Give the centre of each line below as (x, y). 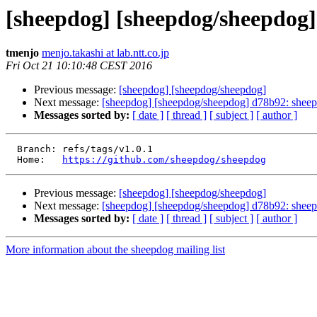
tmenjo (22, 53)
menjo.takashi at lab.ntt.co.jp (105, 53)
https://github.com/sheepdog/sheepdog (164, 160)
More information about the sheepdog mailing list (115, 250)
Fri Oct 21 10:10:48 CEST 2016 (79, 66)
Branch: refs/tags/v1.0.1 (11, 149)
